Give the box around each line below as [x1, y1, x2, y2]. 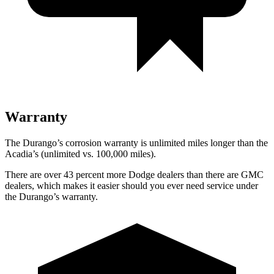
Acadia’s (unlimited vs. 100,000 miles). [5, 148, 156, 159]
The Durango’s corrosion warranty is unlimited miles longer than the [5, 137, 268, 148]
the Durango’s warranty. [5, 191, 98, 202]
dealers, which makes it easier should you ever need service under [5, 180, 258, 191]
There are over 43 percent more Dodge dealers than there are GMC [5, 169, 264, 180]
